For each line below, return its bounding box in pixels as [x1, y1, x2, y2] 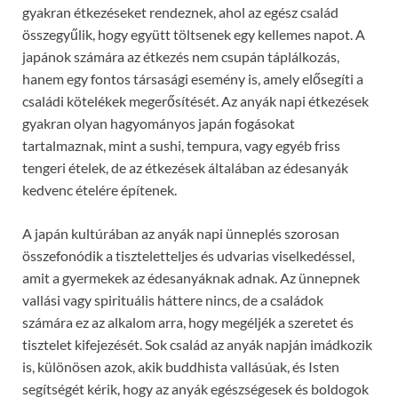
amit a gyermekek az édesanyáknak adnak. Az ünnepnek [22, 268, 360, 286]
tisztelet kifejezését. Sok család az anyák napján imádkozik [22, 335, 372, 353]
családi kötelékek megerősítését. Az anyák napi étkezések [22, 92, 369, 109]
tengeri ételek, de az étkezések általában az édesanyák [22, 158, 348, 176]
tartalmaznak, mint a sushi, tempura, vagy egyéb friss [22, 136, 340, 154]
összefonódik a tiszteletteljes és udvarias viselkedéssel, [22, 246, 354, 264]
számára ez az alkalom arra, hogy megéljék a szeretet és [22, 313, 354, 330]
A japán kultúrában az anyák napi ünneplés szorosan [22, 224, 339, 242]
